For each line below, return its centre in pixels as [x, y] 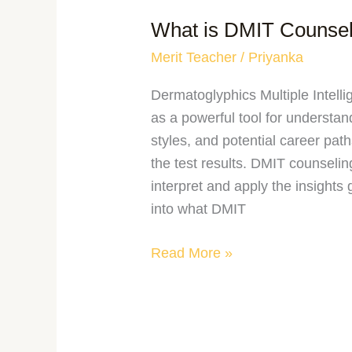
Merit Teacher [194, 57]
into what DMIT [199, 209]
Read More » [192, 253]
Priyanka [276, 57]
